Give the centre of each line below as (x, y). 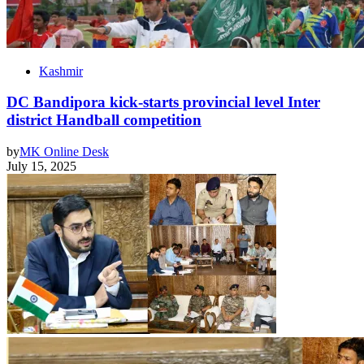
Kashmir (61, 71)
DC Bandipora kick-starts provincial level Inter (163, 102)
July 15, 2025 (41, 167)
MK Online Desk (64, 152)
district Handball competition (104, 120)
